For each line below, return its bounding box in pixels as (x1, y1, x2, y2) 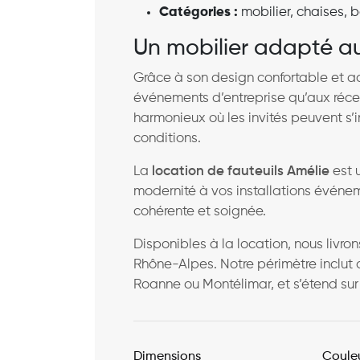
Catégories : (159, 5, 238, 19)
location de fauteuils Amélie (152, 164, 329, 178)
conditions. (133, 131, 201, 145)
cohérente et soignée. (133, 204, 266, 219)
